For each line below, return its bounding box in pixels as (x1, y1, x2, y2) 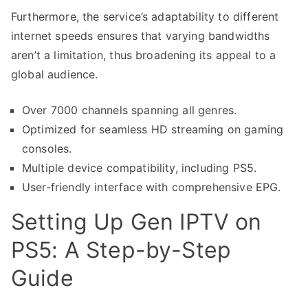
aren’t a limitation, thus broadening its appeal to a (11, 47, 276, 62)
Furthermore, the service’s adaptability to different (11, 9, 279, 23)
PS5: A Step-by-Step (11, 236, 232, 263)
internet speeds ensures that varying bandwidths (11, 28, 270, 43)
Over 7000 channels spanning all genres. (22, 102, 237, 117)
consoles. (22, 141, 72, 155)
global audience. (11, 67, 98, 81)
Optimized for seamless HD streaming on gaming (22, 122, 284, 136)
